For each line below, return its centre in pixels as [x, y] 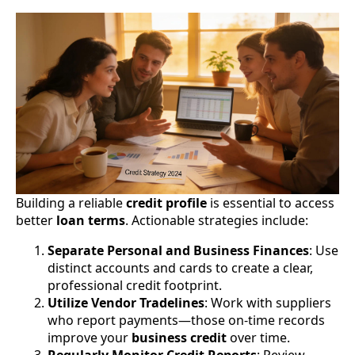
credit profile [166, 203]
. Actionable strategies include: [217, 221]
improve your [90, 338]
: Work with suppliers [268, 303]
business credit [179, 338]
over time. [258, 338]
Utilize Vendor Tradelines [126, 303]
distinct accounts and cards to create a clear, [180, 268]
